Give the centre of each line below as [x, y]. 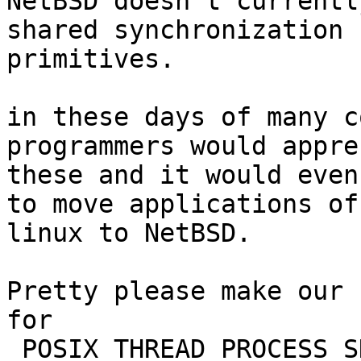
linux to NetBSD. [129, 233]
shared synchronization [175, 30]
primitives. [91, 59]
